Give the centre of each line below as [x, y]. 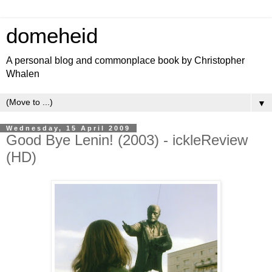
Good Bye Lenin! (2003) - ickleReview [127, 140]
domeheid [52, 36]
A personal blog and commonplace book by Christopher [125, 60]
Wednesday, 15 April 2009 [68, 128]
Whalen [23, 74]
